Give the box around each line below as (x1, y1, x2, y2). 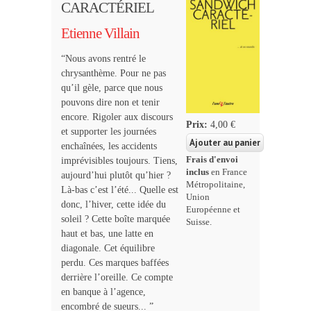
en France (209, 167, 248, 177)
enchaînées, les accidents (61, 140, 157, 151)
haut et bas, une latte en (61, 228, 153, 239)
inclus (186, 167, 210, 177)
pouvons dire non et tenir (61, 96, 160, 108)
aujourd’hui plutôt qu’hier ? (61, 169, 171, 180)
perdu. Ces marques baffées (61, 257, 169, 268)
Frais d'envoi (186, 154, 239, 165)
